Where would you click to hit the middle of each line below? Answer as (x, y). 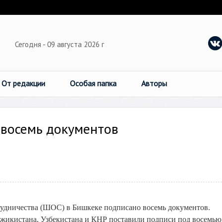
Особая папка (93, 83)
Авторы (154, 83)
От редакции (23, 83)
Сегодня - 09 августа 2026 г (60, 44)
